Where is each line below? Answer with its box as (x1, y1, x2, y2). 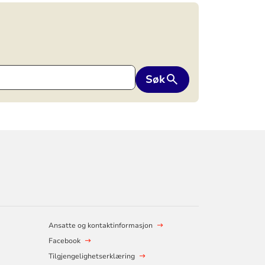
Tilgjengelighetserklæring (48, 251, 135, 261)
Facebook (48, 236, 80, 246)
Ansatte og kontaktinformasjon (48, 221, 153, 231)
